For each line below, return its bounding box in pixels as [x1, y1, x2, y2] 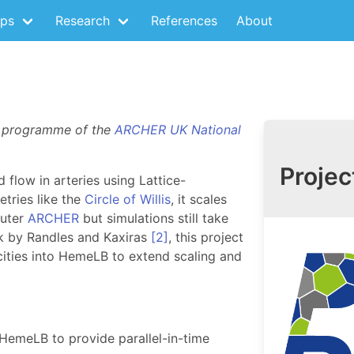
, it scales [171, 191, 227, 207]
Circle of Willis [85, 191, 171, 207]
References [151, 13, 217, 28]
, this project [168, 229, 243, 245]
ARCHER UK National [115, 122, 241, 137]
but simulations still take [79, 210, 228, 226]
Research [55, 13, 110, 28]
